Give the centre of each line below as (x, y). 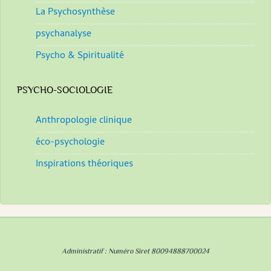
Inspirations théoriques (84, 164)
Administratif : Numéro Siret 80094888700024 (135, 252)
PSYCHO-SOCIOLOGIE (65, 90)
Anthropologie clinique (84, 121)
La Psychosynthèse (75, 13)
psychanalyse (64, 35)
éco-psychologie (70, 142)
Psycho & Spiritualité (80, 57)
